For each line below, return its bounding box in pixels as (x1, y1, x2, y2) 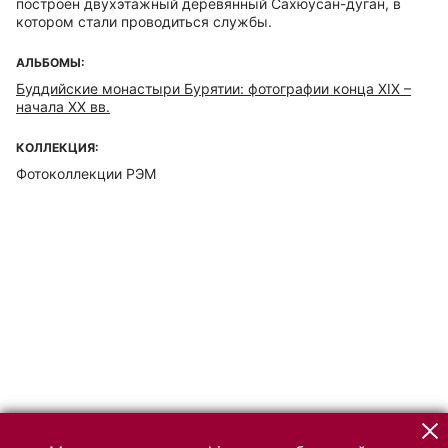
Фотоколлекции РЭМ (16, 165, 156, 182)
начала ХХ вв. (16, 98, 110, 115)
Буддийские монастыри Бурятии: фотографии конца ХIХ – (16, 80, 411, 97)
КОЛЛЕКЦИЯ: (16, 140, 99, 155)
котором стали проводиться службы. (16, 13, 272, 30)
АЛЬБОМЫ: (16, 55, 85, 70)
